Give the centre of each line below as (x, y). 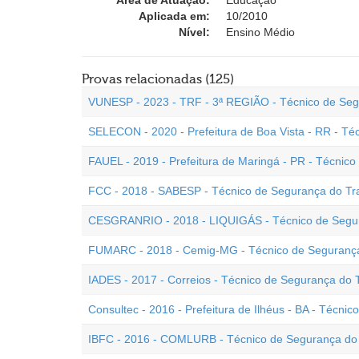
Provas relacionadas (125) (158, 79)
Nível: (194, 32)
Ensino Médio (260, 32)
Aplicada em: (174, 16)
